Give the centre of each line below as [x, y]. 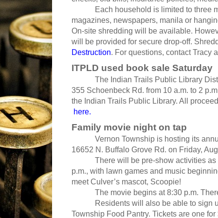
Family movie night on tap [129, 127]
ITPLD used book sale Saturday [142, 68]
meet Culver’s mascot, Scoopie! [126, 182]
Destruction [91, 53]
